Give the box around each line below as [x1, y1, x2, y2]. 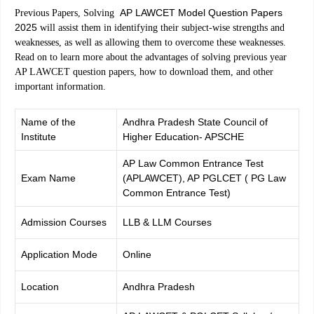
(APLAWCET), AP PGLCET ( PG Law [123, 172, 286, 184]
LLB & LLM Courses [123, 216, 212, 228]
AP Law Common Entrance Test [123, 157, 264, 169]
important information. [15, 81, 106, 92]
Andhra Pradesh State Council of [123, 116, 268, 128]
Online [123, 248, 151, 260]
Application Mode [21, 248, 97, 260]
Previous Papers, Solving [15, 7, 120, 18]
